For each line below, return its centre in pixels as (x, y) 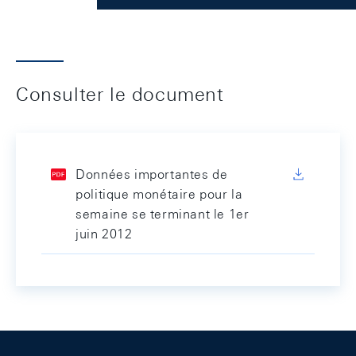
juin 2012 (104, 234)
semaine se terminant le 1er (163, 214)
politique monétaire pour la (159, 194)
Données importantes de (152, 174)
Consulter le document (120, 94)
